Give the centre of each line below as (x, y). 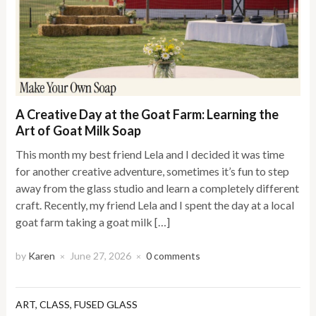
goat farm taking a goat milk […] (93, 222)
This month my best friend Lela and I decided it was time (150, 154)
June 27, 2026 (101, 256)
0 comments (174, 256)
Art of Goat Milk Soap (79, 131)
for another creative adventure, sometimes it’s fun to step (153, 171)
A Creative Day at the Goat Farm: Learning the (147, 115)
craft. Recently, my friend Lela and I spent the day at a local (155, 205)
